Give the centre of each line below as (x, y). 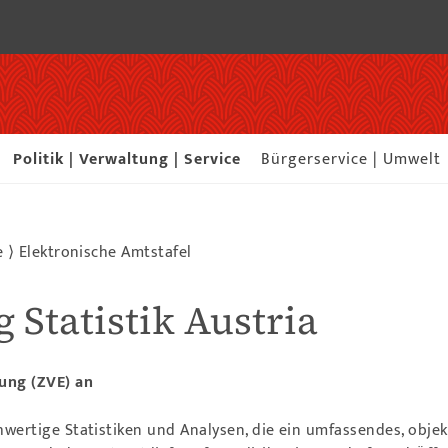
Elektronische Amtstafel (105, 252)
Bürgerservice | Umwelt (350, 159)
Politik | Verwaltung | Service (126, 159)
